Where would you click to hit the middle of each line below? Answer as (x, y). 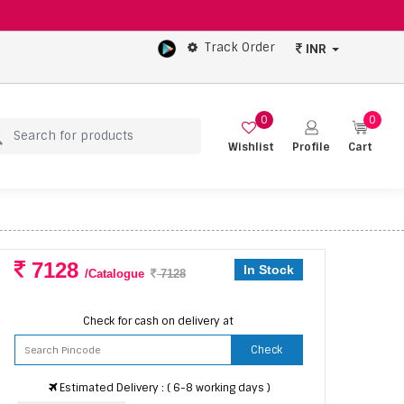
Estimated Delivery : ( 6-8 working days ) (164, 387)
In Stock (268, 270)
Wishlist (251, 147)
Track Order (240, 48)
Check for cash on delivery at (159, 321)
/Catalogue (115, 274)
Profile (311, 147)
